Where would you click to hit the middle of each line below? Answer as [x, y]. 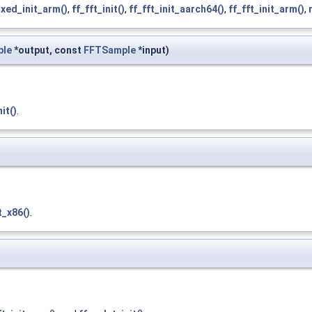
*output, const [48, 50]
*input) [153, 50]
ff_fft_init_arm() [266, 9]
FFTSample [110, 50]
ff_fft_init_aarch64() [177, 9]
